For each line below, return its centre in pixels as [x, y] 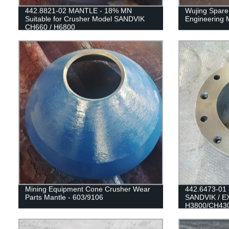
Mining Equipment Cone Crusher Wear [87, 189]
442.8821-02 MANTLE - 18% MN [78, 10]
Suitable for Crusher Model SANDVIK [85, 19]
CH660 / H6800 [50, 27]
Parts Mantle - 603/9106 [64, 197]
